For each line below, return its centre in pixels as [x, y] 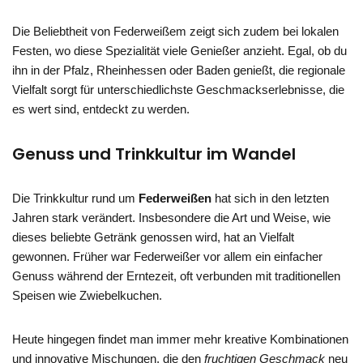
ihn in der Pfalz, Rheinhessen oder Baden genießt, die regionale [179, 70]
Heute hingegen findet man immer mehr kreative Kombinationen [180, 339]
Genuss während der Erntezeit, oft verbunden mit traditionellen [176, 275]
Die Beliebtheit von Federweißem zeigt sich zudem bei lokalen [175, 31]
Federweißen [175, 198]
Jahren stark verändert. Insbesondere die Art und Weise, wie [171, 217]
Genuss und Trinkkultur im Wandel [154, 154]
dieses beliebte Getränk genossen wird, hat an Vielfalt [153, 237]
